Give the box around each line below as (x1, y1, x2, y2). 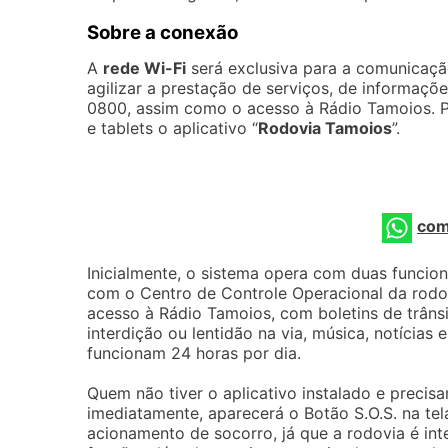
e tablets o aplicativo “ (87, 118, 258, 138)
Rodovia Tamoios (258, 118, 392, 138)
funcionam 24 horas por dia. (87, 343, 301, 363)
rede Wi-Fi (103, 58, 186, 78)
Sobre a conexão (87, 21, 238, 44)
